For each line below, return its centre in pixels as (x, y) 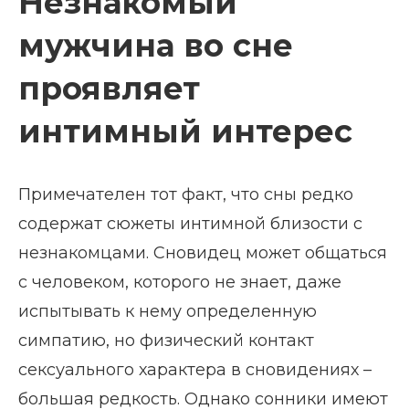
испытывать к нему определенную (168, 312)
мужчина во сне (156, 46)
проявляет (109, 89)
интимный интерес (185, 132)
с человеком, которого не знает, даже (180, 283)
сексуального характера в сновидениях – (195, 370)
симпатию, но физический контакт (166, 341)
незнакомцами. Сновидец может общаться (203, 253)
